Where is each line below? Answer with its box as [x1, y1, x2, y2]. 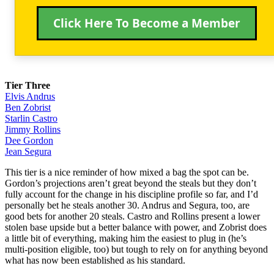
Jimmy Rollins [5, 124, 61, 135]
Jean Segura [5, 146, 51, 157]
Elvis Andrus [5, 91, 55, 102]
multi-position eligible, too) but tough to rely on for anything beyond [5, 243, 268, 254]
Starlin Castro [5, 113, 57, 124]
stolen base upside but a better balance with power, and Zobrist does [5, 221, 267, 232]
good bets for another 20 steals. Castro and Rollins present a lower [5, 210, 260, 221]
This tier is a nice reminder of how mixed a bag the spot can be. [5, 166, 249, 177]
